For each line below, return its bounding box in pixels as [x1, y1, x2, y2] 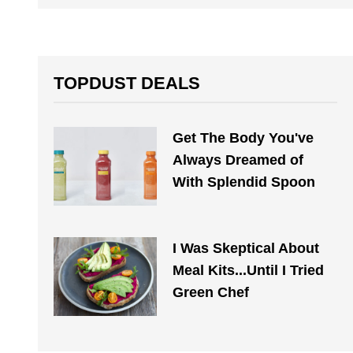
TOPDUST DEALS [54, 73, 200, 93]
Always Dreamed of [172, 152, 303, 168]
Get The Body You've [172, 130, 314, 146]
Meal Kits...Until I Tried [172, 262, 324, 278]
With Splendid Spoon [172, 174, 315, 190]
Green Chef [172, 284, 249, 300]
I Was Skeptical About [172, 240, 319, 256]
